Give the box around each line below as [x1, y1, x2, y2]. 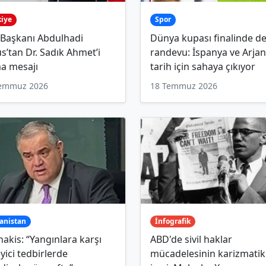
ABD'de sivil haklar [150, 233, 232, 246]
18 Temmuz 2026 [150, 80, 217, 91]
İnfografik [154, 216, 191, 227]
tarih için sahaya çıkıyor [150, 59, 255, 73]
